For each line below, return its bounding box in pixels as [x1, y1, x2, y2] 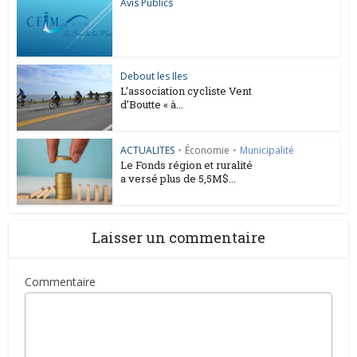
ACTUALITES [120, 143, 175, 158]
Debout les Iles [120, 69, 188, 84]
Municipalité [240, 143, 295, 158]
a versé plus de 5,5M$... [120, 171, 237, 186]
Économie [185, 143, 230, 158]
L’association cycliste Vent [120, 84, 253, 99]
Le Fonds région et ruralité [120, 158, 253, 173]
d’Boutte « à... [120, 97, 184, 112]
